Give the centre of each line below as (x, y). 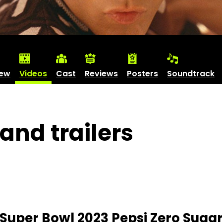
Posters (142, 74)
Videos (33, 74)
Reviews (101, 74)
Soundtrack (191, 74)
